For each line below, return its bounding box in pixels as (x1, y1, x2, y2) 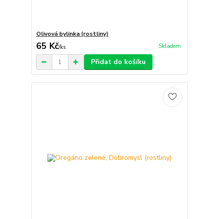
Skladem (158, 43, 181, 50)
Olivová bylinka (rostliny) (36, 30, 109, 38)
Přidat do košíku (90, 57, 146, 66)
